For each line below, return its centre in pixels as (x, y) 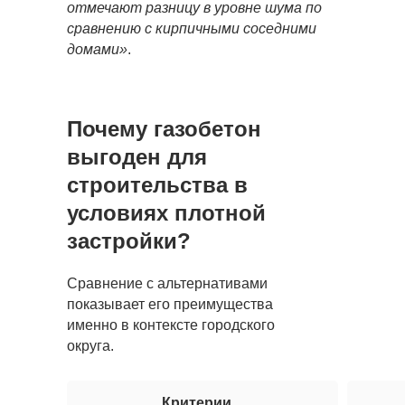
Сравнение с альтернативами (167, 283)
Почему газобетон (164, 129)
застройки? (129, 241)
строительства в (157, 185)
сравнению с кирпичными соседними (192, 28)
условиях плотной (166, 213)
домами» (97, 49)
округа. (90, 346)
